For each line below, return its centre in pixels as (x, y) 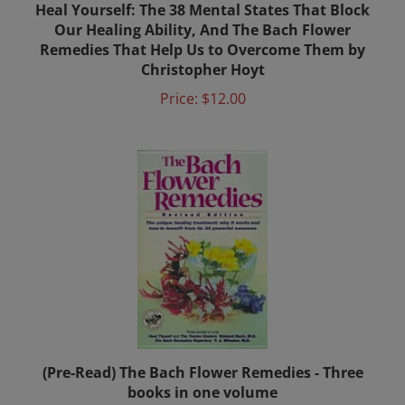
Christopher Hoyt (202, 55)
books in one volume (202, 378)
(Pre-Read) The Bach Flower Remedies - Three (202, 358)
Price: (179, 84)
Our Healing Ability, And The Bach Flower (202, 15)
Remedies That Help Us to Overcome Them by (202, 35)
